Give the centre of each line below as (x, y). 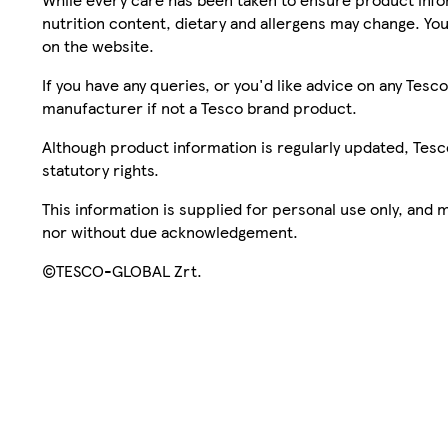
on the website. (98, 45)
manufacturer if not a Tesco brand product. (199, 107)
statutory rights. (100, 169)
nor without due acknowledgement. (170, 231)
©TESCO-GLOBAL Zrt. (122, 270)
